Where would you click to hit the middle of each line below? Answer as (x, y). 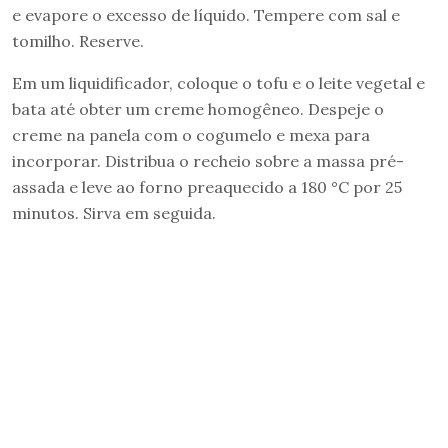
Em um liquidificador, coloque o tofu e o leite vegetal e (218, 82)
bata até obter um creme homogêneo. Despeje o (198, 108)
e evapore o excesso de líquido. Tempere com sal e (206, 14)
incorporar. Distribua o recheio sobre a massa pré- (208, 160)
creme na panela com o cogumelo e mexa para (191, 134)
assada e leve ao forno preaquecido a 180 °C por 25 (207, 186)
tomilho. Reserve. (78, 40)
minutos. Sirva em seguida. (114, 212)
